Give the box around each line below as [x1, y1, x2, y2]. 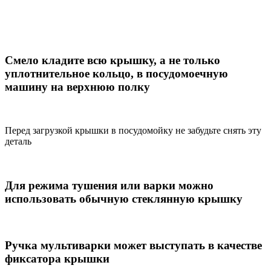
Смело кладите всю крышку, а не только [5, 53, 220, 67]
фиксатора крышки [5, 252, 109, 266]
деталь [5, 136, 31, 147]
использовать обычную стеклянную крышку [5, 192, 243, 205]
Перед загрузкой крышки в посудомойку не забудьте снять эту [5, 125, 261, 136]
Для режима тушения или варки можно [5, 178, 214, 192]
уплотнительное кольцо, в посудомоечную [5, 67, 228, 80]
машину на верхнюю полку [5, 80, 150, 93]
